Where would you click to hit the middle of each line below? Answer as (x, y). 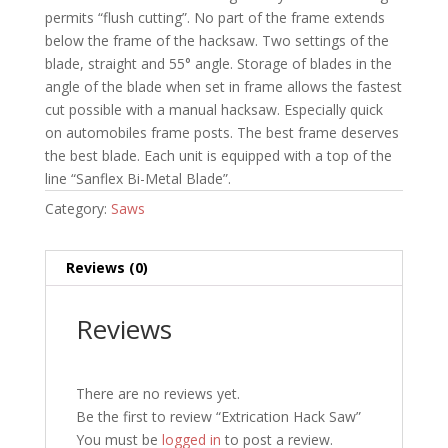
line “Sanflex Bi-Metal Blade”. (137, 178)
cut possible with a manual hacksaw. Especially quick (213, 109)
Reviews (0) (106, 267)
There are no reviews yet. (157, 393)
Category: (77, 208)
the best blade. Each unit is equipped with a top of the (218, 155)
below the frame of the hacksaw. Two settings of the (216, 40)
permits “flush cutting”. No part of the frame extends (214, 17)
